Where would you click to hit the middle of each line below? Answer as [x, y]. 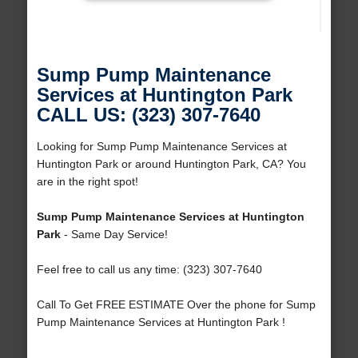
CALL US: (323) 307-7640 [148, 115]
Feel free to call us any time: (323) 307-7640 [149, 270]
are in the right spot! [87, 182]
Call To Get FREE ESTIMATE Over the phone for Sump [176, 305]
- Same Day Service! [114, 235]
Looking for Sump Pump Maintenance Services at [161, 147]
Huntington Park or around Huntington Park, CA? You [171, 164]
